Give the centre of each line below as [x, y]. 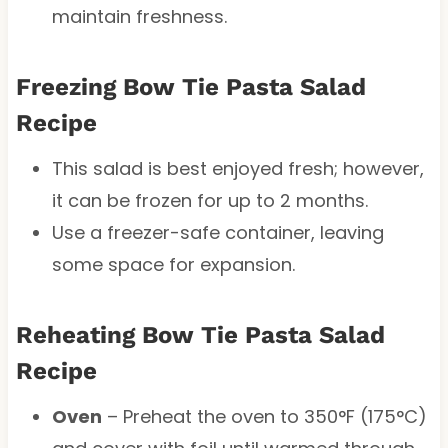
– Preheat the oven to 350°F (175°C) [264, 416]
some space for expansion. [173, 264]
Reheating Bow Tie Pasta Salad [200, 334]
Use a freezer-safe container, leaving [217, 232]
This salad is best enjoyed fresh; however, [237, 168]
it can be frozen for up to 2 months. [209, 200]
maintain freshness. [139, 16]
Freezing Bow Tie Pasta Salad [190, 86]
